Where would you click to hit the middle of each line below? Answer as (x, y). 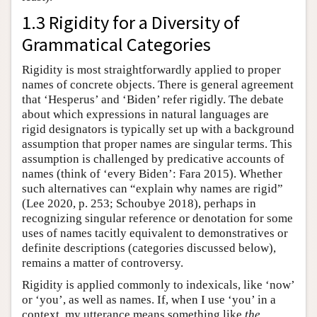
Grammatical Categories (116, 45)
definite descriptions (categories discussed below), (149, 248)
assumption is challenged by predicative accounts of (153, 159)
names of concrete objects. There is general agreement (158, 85)
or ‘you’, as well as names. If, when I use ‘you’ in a (149, 300)
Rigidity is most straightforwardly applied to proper (151, 70)
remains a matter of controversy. (103, 263)
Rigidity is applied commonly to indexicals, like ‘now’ (158, 285)
